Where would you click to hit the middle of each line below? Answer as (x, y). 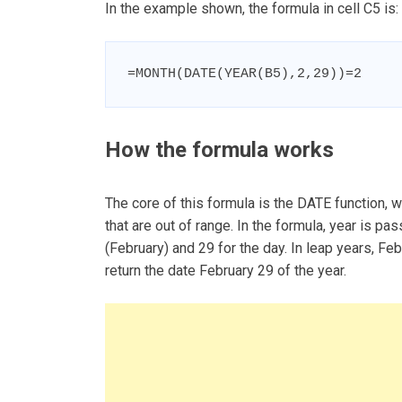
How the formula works (219, 149)
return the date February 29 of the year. (226, 271)
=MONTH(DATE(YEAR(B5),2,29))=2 (245, 74)
